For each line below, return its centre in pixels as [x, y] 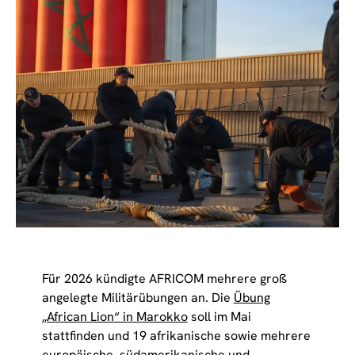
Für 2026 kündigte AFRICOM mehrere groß [164, 278]
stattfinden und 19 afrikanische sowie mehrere [176, 335]
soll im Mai [219, 316]
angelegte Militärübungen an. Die [137, 297]
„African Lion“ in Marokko [115, 316]
